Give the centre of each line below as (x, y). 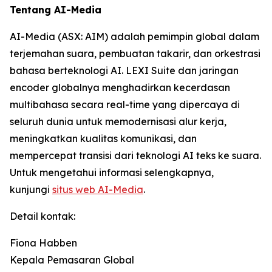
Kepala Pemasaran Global (72, 260)
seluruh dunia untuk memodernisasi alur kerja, (118, 121)
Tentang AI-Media (56, 9)
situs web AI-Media (98, 189)
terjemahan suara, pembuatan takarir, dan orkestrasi (135, 53)
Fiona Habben (43, 243)
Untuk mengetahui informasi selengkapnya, (112, 172)
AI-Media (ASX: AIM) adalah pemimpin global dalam (134, 36)
